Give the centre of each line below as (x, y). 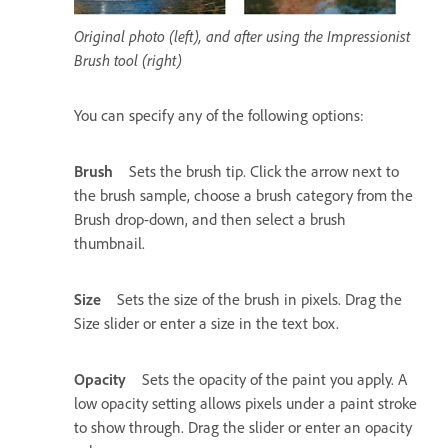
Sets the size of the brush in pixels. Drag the (259, 300)
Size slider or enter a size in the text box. (206, 324)
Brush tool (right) (128, 60)
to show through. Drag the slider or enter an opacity (243, 428)
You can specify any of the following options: (219, 116)
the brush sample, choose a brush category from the (243, 196)
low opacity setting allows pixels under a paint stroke (245, 404)
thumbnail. (109, 244)
